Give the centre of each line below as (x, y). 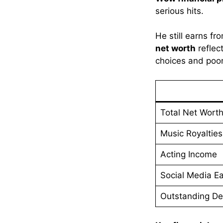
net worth (175, 49)
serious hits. (179, 11)
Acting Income (188, 154)
